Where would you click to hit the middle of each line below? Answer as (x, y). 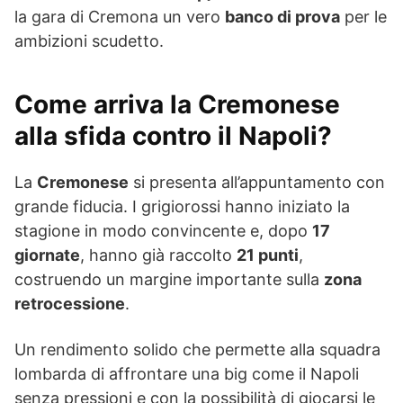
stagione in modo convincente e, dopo (163, 231)
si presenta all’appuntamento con (257, 182)
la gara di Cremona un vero (120, 17)
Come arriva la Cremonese (177, 104)
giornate (47, 255)
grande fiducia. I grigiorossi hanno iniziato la (182, 206)
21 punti (268, 255)
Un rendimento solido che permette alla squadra (197, 349)
